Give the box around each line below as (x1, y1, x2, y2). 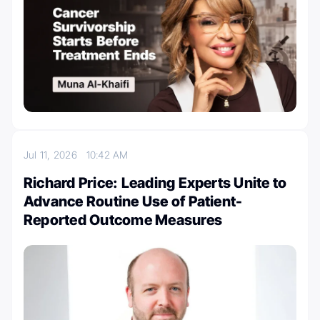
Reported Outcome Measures (24, 211, 223, 229)
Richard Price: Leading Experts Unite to (24, 174, 287, 191)
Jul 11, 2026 (24, 148, 86, 161)
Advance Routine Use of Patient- (24, 192, 243, 210)
